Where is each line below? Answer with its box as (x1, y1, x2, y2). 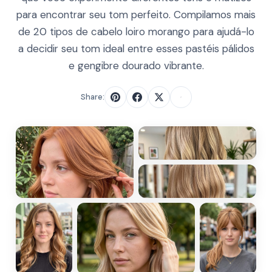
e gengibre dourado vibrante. (68, 59, 204, 72)
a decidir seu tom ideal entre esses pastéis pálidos (18, 42, 254, 55)
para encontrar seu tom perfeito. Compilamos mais (16, 8, 256, 21)
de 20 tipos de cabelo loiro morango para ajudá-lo (18, 25, 254, 38)
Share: (80, 92, 104, 102)
